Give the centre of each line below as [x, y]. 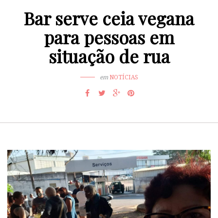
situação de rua [109, 56]
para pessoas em [109, 37]
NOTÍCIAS [124, 77]
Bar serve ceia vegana [109, 18]
